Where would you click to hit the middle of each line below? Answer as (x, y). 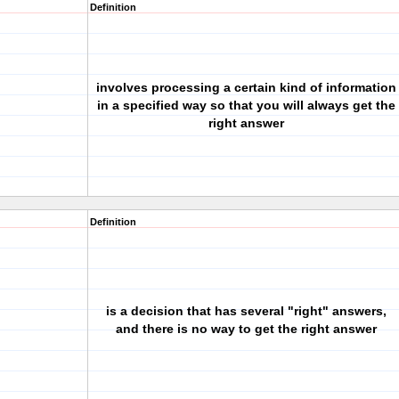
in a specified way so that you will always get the (246, 105)
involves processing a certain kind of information (246, 87)
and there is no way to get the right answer (246, 329)
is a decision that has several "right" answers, (246, 311)
